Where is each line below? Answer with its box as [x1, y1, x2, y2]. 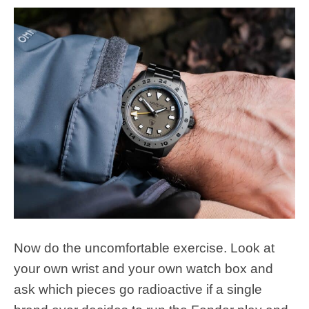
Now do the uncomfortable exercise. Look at [14, 241, 275, 256]
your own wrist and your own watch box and [14, 261, 273, 277]
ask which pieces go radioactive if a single [14, 282, 262, 297]
